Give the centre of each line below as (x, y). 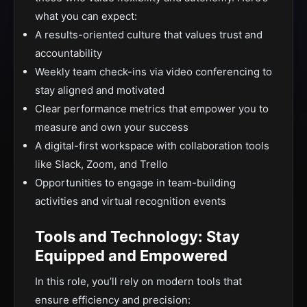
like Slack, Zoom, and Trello (101, 164)
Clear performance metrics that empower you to (152, 109)
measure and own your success (112, 127)
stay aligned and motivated (100, 90)
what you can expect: (86, 16)
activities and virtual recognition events (131, 201)
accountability (69, 53)
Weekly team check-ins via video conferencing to (153, 72)
